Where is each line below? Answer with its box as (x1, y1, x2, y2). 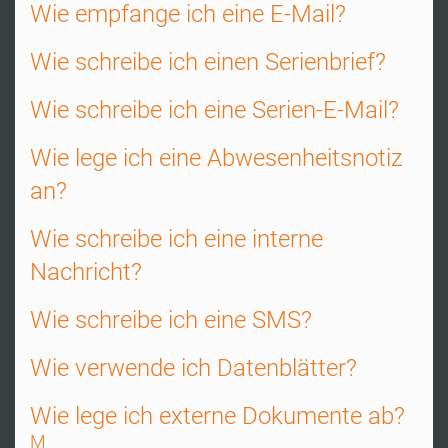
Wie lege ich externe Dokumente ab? (30, 402, 405, 430)
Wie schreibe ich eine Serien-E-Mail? (30, 96, 399, 124)
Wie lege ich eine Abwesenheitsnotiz (30, 144, 403, 172)
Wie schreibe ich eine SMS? (30, 306, 312, 334)
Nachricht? (30, 258, 142, 286)
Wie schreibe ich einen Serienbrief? (30, 48, 386, 76)
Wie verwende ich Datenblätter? (30, 354, 357, 382)
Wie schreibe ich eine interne (30, 225, 323, 253)
